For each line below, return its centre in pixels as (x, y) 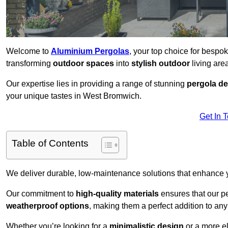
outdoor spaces (83, 64)
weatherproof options (48, 206)
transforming (30, 64)
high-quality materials (117, 194)
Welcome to (28, 51)
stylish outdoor (161, 64)
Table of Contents (50, 144)
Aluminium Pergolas (90, 51)
